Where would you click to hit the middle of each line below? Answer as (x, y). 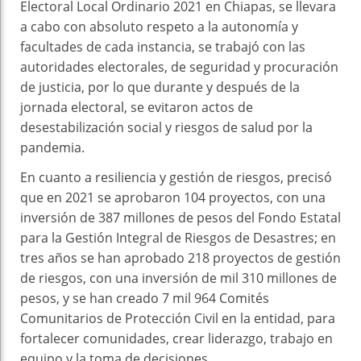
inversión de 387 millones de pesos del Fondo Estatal (180, 217)
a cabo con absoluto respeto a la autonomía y (159, 26)
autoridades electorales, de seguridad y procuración (179, 66)
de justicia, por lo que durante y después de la (160, 87)
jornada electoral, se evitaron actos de (137, 107)
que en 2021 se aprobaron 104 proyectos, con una (173, 197)
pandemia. (52, 147)
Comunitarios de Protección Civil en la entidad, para (178, 318)
